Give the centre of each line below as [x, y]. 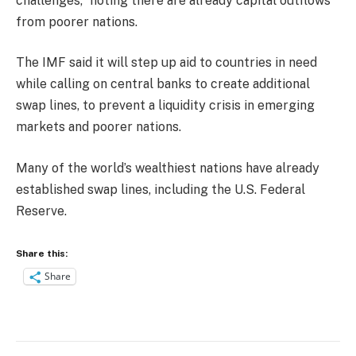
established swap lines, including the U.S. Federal [161, 190]
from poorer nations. [77, 21]
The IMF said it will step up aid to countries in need [166, 63]
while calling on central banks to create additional [163, 84]
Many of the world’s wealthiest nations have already [168, 168]
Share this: [42, 253]
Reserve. [41, 211]
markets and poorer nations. [99, 127]
